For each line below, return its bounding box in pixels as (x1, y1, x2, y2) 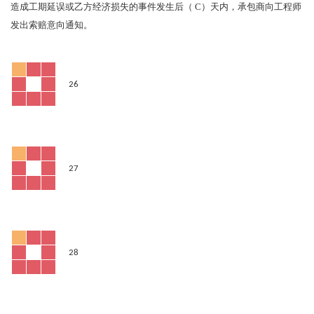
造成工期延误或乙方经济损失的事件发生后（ (11, 4, 193, 12)
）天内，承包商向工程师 (201, 4, 301, 12)
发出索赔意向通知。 (11, 22, 93, 30)
